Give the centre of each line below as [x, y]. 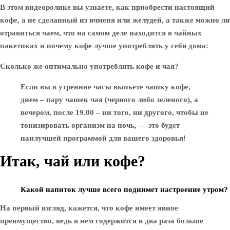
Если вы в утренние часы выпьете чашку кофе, [106, 87]
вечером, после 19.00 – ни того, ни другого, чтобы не [114, 112]
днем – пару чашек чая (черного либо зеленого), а [109, 100]
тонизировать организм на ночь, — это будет [100, 125]
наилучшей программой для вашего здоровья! [103, 138]
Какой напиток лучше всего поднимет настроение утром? [124, 189]
